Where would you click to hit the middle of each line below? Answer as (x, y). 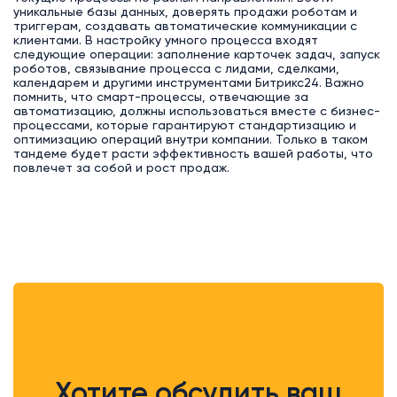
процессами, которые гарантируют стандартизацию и (184, 125)
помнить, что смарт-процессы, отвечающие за (160, 97)
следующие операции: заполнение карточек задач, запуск (196, 54)
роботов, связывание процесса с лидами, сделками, (176, 69)
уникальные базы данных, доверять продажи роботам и (185, 12)
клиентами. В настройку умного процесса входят (165, 40)
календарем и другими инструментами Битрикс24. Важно (188, 83)
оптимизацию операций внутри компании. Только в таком (190, 140)
